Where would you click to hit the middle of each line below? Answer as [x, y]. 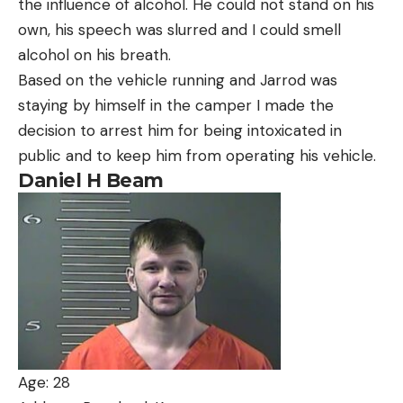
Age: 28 [44, 383]
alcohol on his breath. [94, 54]
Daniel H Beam [91, 180]
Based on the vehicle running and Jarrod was [178, 80]
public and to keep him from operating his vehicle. [197, 155]
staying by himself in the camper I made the [176, 105]
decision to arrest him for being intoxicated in [180, 130]
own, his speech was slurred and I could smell [179, 29]
